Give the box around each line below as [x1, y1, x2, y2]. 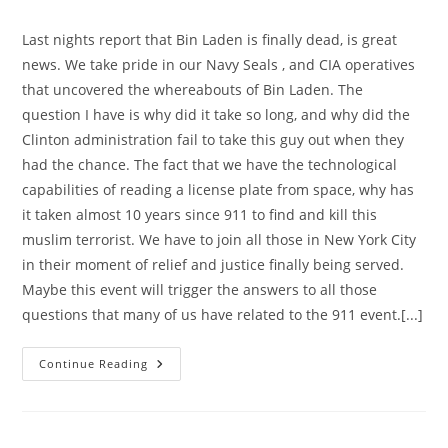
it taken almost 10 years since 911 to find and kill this [22, 204, 378, 224]
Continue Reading [39, 355, 149, 371]
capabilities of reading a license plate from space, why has [22, 179, 415, 199]
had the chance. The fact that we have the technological [22, 154, 398, 174]
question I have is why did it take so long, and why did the [22, 104, 411, 124]
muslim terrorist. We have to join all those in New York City [22, 229, 417, 249]
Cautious [147, 353, 215, 373]
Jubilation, [147, 367, 226, 387]
